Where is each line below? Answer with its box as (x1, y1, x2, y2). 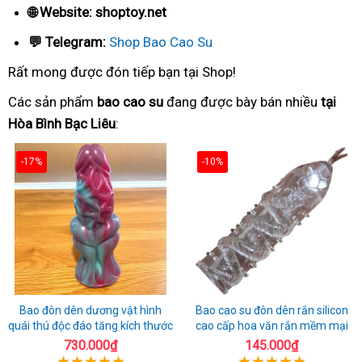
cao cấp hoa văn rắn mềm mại (195, 318, 348, 332)
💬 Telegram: (28, 33, 106, 50)
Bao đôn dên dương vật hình (19, 303, 162, 317)
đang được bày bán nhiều (163, 93, 321, 110)
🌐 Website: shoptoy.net (28, 3, 166, 20)
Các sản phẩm (8, 93, 97, 110)
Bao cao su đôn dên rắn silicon (195, 303, 348, 317)
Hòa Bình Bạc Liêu (8, 115, 116, 132)
